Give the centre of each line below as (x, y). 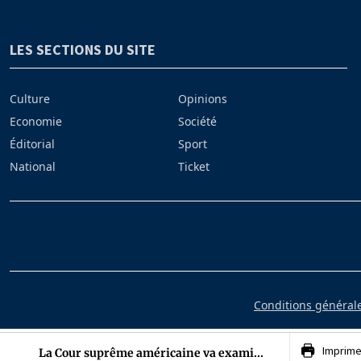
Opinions (203, 99)
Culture (30, 99)
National (33, 167)
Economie (36, 122)
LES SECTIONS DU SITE (83, 50)
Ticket (194, 167)
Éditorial (32, 144)
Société (198, 122)
